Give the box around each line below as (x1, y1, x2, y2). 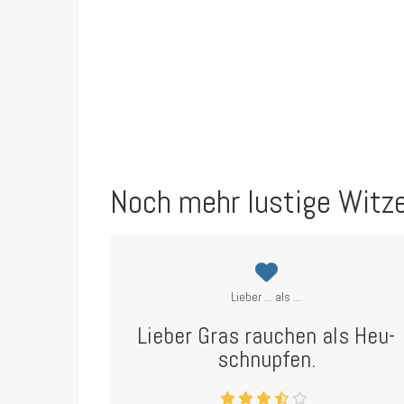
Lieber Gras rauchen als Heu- (137, 321, 396, 351)
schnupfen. (216, 344, 316, 374)
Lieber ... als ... (231, 289, 302, 305)
